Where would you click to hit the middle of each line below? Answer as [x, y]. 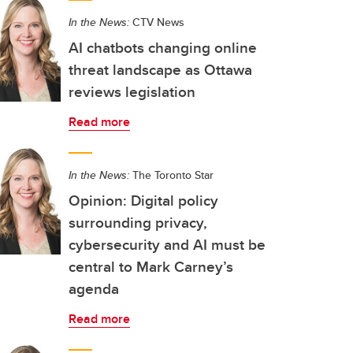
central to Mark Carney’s [151, 266]
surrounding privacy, [138, 222]
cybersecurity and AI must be [167, 244]
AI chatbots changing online [163, 47]
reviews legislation [132, 91]
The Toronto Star [171, 175]
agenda [94, 288]
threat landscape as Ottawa [160, 69]
